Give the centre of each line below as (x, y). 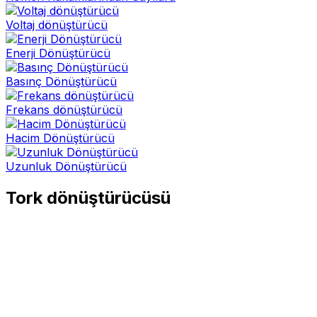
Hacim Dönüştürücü (60, 138)
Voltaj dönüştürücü (57, 25)
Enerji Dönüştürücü (58, 53)
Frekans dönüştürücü (64, 110)
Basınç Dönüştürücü (61, 82)
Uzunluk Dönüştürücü (66, 167)
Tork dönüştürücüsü (88, 198)
